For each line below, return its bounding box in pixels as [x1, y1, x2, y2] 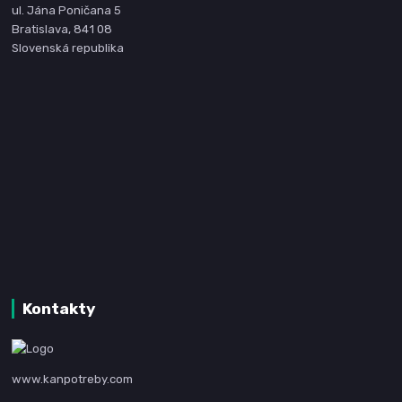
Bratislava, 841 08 [12, 22, 113, 37]
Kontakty [22, 300, 95, 319]
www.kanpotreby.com [12, 372, 134, 387]
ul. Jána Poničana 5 [12, 4, 122, 18]
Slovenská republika [12, 41, 125, 56]
